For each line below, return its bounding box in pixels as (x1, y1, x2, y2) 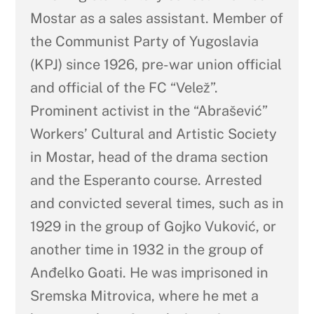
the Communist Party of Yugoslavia (29, 32, 259, 50)
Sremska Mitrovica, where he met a (29, 287, 259, 304)
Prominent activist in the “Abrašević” (29, 102, 268, 119)
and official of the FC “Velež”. (29, 78, 218, 96)
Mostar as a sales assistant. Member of (29, 9, 283, 27)
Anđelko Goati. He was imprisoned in (29, 264, 268, 281)
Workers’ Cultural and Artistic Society (29, 125, 277, 142)
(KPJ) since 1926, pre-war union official (29, 55, 282, 73)
